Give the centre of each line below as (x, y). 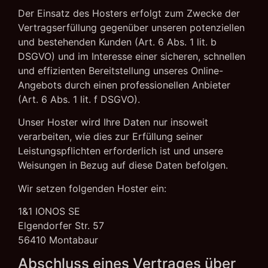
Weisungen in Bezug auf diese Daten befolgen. (123, 165)
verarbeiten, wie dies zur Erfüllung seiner (110, 137)
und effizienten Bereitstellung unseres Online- (121, 70)
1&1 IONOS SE (49, 211)
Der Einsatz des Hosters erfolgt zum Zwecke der (129, 13)
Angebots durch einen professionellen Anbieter (124, 85)
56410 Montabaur (58, 240)
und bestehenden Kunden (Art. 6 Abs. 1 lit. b (117, 42)
